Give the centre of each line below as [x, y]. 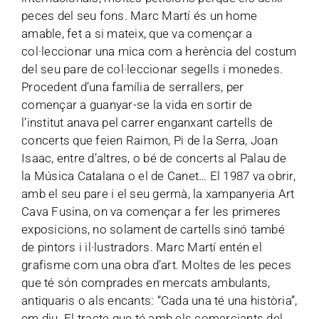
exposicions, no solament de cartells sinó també [153, 229]
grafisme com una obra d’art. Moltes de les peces [157, 265]
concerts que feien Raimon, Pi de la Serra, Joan [150, 140]
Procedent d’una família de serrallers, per [133, 87]
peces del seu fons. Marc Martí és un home [140, 16]
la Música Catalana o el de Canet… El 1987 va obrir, [159, 176]
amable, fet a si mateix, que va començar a [137, 33]
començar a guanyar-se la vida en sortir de [137, 105]
